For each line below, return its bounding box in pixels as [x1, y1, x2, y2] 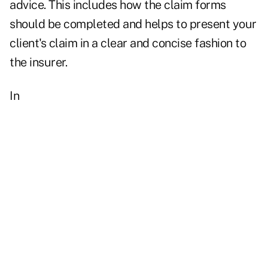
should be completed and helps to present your [10, 17, 257, 32]
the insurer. [10, 55, 67, 70]
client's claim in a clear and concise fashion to [10, 36, 246, 51]
